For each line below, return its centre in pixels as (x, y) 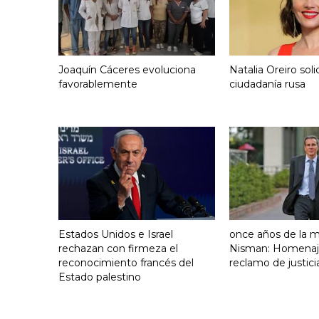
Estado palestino (100, 277)
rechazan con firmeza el (118, 249)
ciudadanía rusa (267, 84)
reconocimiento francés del (126, 263)
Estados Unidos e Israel (116, 235)
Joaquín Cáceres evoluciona (127, 70)
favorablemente (98, 84)
